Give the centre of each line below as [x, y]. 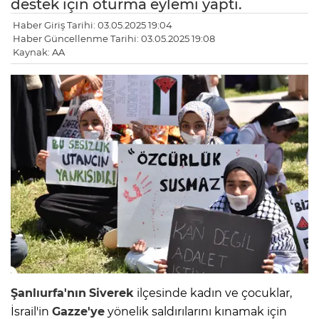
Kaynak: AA [39, 52]
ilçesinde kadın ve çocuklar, [213, 293]
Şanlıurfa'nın [48, 293]
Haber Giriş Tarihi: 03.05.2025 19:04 [93, 25]
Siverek [111, 293]
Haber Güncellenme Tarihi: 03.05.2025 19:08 [114, 39]
